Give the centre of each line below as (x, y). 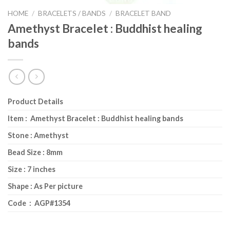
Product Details (35, 101)
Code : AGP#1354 (39, 203)
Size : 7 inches (32, 169)
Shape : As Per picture (45, 186)
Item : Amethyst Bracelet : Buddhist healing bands (95, 118)
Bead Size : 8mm (35, 152)
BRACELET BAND (143, 14)
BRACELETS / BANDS (72, 14)
